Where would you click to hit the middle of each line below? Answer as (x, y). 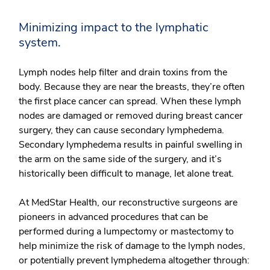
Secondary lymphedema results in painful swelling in (130, 145)
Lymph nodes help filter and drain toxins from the (123, 72)
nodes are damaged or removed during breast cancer (131, 116)
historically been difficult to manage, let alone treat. (127, 174)
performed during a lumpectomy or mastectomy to (126, 231)
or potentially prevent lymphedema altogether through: (134, 260)
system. (40, 42)
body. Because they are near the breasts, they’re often (132, 87)
